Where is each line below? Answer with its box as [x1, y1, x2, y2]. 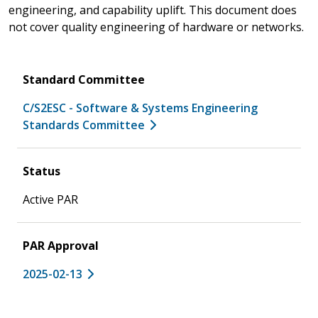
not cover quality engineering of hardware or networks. [9, 18, 304, 35]
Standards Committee [23, 116, 145, 133]
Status [23, 163, 60, 179]
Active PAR [23, 191, 78, 207]
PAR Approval [23, 237, 99, 253]
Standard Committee [23, 71, 145, 87]
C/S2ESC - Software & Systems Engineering [23, 99, 258, 116]
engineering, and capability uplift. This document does [9, 1, 297, 18]
